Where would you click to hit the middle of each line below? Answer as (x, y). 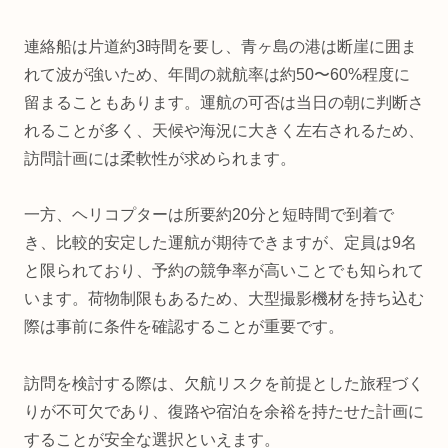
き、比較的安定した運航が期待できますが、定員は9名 (220, 243)
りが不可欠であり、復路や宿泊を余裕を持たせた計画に (224, 412)
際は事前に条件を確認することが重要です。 (184, 327)
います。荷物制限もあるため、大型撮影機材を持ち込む (224, 299)
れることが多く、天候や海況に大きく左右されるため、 (224, 130)
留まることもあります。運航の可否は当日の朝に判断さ (224, 102)
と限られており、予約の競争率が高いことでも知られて (224, 271)
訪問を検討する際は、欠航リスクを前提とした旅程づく (224, 384)
